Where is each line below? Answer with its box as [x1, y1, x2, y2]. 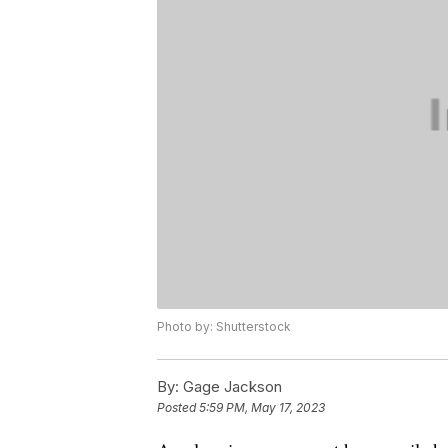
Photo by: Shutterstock [157, 319, 291, 335]
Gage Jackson [179, 377, 282, 397]
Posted [157, 400, 199, 416]
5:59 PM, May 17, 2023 [199, 400, 325, 416]
